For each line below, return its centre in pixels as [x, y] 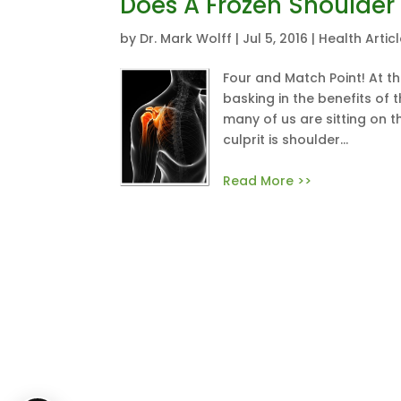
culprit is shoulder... [286, 140]
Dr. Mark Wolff [186, 38]
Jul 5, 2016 [276, 38]
